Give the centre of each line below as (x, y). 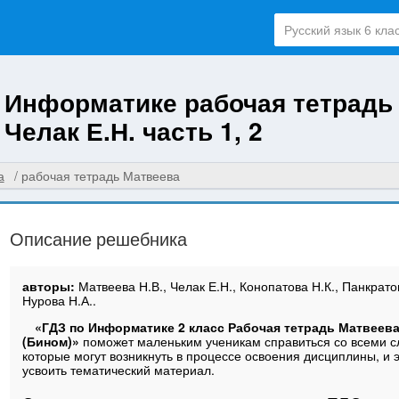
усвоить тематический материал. (119, 369)
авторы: (51, 285)
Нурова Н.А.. (60, 300)
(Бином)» (53, 341)
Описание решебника (99, 239)
